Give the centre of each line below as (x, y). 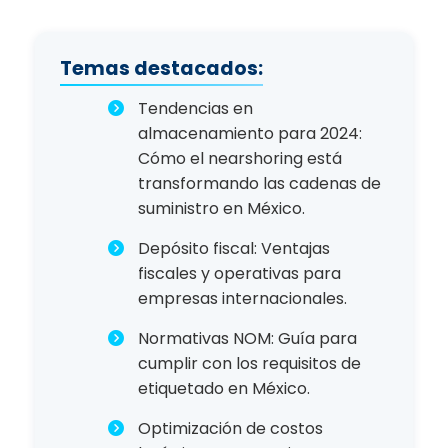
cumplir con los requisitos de (249, 364)
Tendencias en (195, 109)
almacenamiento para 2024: (250, 134)
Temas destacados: (161, 69)
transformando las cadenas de (259, 184)
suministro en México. (221, 209)
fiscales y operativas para (239, 274)
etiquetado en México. (224, 389)
